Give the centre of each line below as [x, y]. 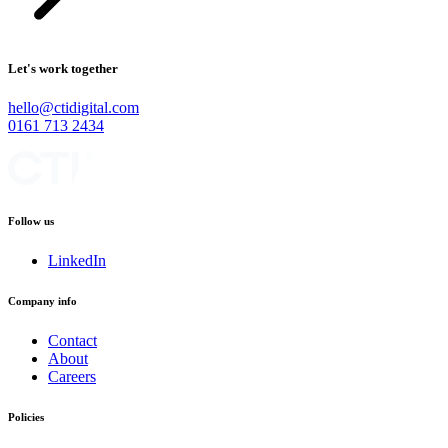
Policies [26, 416]
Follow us [31, 220]
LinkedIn [77, 260]
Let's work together [63, 68]
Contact [72, 340]
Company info [42, 300]
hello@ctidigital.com [73, 107]
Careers [72, 376]
